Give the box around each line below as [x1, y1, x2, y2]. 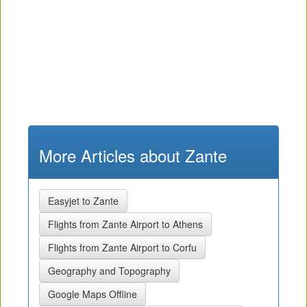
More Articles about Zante [39, 143, 227, 168]
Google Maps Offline [48, 287, 137, 302]
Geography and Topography [48, 264, 171, 278]
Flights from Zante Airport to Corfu [48, 241, 197, 255]
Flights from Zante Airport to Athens [48, 217, 203, 232]
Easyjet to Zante [48, 194, 119, 208]
